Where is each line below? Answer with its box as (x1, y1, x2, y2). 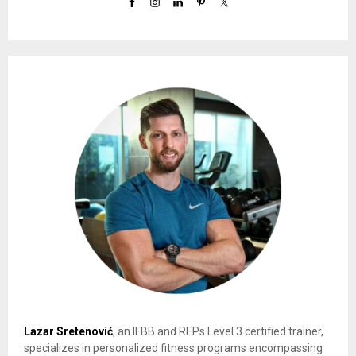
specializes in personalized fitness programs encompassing (24, 341, 323, 354)
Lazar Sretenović (24, 324, 113, 338)
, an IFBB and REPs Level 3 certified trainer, (113, 324, 323, 338)
